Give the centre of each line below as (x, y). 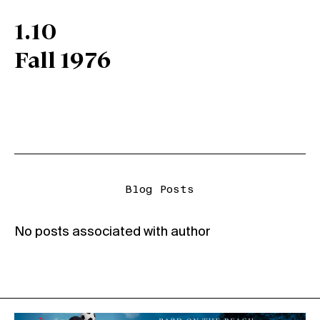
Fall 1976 (62, 62)
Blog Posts (160, 190)
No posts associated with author (112, 232)
